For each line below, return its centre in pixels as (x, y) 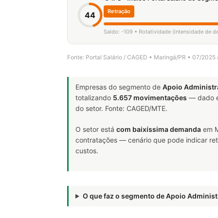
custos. (87, 151)
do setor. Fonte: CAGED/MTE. (121, 108)
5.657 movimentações (150, 98)
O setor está (96, 129)
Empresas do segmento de (119, 87)
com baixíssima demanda (159, 129)
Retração (119, 11)
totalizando (94, 98)
